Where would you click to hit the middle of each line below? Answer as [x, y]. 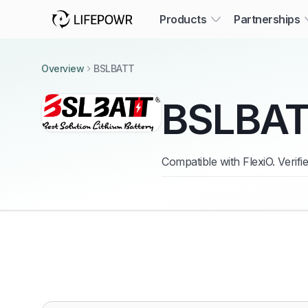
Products [183, 19]
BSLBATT [114, 68]
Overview [63, 68]
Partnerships [267, 19]
